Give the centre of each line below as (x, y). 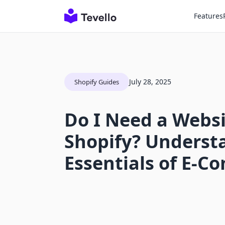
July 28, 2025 (150, 82)
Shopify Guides (97, 82)
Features (208, 16)
